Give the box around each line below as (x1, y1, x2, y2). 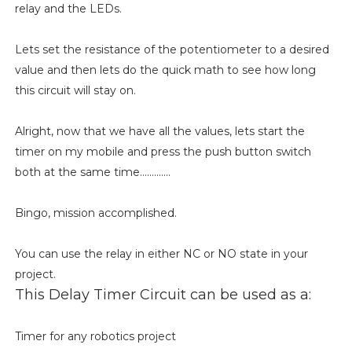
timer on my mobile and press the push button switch (14, 144, 311, 159)
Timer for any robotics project (14, 328, 176, 343)
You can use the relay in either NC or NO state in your (14, 246, 308, 261)
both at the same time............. (14, 164, 170, 179)
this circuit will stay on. (14, 82, 136, 97)
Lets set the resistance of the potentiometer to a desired (14, 42, 329, 57)
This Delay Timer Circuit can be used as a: (14, 285, 311, 303)
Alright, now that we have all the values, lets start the (14, 123, 305, 138)
